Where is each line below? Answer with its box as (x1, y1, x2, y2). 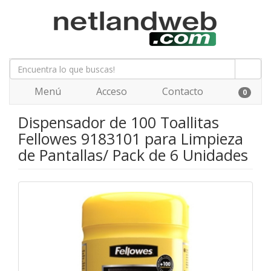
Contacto (160, 85, 203, 98)
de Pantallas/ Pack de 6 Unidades (18, 145, 248, 165)
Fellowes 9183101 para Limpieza (18, 128, 243, 149)
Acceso (94, 85, 127, 98)
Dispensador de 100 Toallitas (18, 112, 219, 132)
